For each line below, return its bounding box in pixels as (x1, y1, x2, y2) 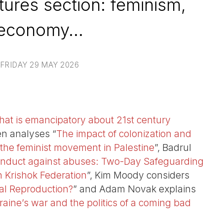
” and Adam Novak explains (73, 183, 196, 195)
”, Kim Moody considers (87, 169, 189, 182)
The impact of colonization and (56, 128, 191, 140)
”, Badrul (154, 142, 191, 154)
